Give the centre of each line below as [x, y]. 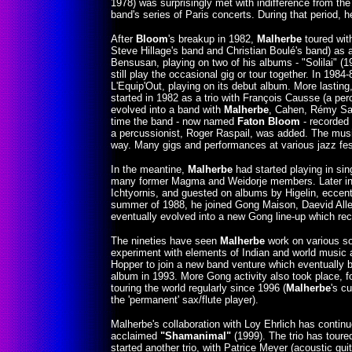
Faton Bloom [269, 121]
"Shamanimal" [196, 336]
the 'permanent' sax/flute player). [185, 300]
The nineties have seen [165, 241]
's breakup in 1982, [213, 39]
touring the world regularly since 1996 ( [198, 288]
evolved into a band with [167, 110]
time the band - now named [174, 121]
